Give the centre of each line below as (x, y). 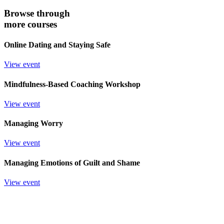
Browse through (37, 13)
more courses (30, 24)
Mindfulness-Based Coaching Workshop (72, 84)
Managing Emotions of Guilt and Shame (72, 162)
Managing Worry (33, 123)
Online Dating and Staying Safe (57, 45)
